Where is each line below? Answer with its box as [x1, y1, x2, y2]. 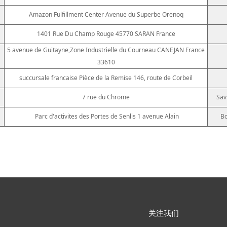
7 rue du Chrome [82, 92, 130, 101]
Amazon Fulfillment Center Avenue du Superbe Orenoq [28, 10, 183, 19]
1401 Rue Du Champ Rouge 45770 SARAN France [36, 29, 175, 38]
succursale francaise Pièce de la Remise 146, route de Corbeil [19, 73, 193, 82]
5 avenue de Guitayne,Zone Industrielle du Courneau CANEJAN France [7, 45, 205, 54]
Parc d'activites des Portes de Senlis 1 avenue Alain [34, 111, 179, 121]
